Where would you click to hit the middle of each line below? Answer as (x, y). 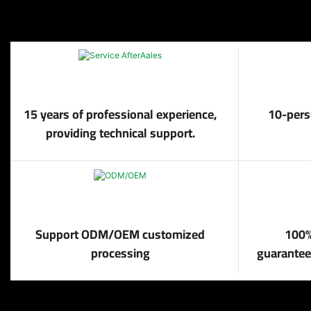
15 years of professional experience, (120, 115)
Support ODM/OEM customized (120, 234)
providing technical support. (120, 133)
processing (120, 253)
